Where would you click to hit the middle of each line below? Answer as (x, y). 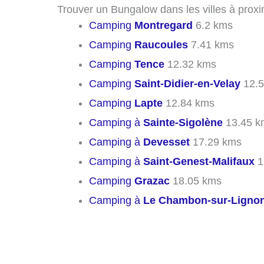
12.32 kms (190, 64)
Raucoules (161, 44)
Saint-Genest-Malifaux (199, 161)
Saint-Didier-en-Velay (187, 83)
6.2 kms (213, 25)
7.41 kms (211, 44)
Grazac (152, 181)
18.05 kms (196, 181)
